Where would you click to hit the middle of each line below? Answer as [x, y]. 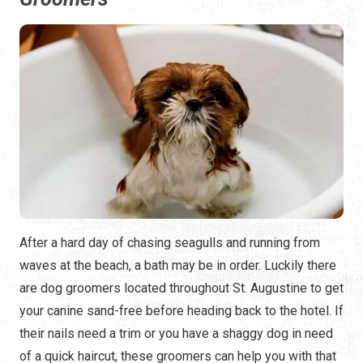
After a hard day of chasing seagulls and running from [170, 243]
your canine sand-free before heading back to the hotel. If [181, 311]
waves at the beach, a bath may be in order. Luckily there [178, 266]
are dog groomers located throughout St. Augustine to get [181, 288]
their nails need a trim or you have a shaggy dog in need [176, 334]
